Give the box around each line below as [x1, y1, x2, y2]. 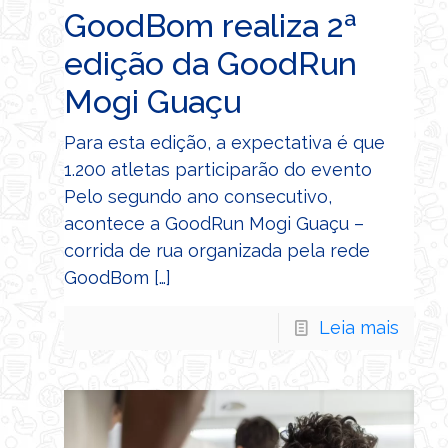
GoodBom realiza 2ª [64, 7, 357, 44]
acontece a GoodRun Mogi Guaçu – [64, 213, 364, 234]
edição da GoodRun [64, 45, 357, 82]
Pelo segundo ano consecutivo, [64, 186, 332, 207]
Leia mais [319, 317, 399, 338]
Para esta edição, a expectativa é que [64, 132, 385, 153]
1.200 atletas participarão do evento [64, 159, 382, 180]
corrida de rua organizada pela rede [64, 240, 370, 261]
